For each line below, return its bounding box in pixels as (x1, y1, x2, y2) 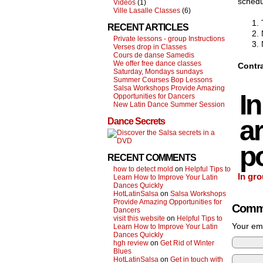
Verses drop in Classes (113, 43, 187, 51)
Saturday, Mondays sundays (113, 68, 203, 76)
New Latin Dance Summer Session (113, 100, 225, 109)
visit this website (113, 214, 165, 222)
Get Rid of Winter (160, 239, 214, 247)
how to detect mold (113, 165, 173, 173)
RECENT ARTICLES (107, 22, 188, 32)
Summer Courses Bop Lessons (113, 76, 213, 84)
